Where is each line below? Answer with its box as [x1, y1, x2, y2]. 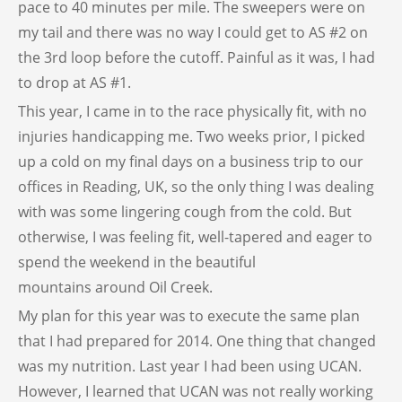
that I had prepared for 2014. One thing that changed [18, 331, 376, 352]
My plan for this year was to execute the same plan [18, 306, 360, 327]
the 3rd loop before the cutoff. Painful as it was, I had [18, 48, 375, 68]
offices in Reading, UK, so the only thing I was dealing [18, 177, 374, 197]
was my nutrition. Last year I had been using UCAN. [18, 356, 362, 377]
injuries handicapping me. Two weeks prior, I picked [18, 127, 365, 147]
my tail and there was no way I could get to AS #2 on [18, 22, 368, 43]
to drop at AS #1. [18, 73, 131, 93]
